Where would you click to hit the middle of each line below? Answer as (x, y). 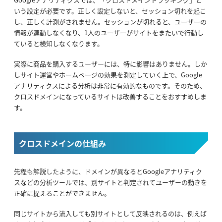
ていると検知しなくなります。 (59, 44)
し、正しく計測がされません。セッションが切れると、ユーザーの (110, 22)
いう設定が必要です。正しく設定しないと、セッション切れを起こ (110, 11)
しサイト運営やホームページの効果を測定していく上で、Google (108, 75)
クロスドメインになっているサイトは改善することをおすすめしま (110, 97)
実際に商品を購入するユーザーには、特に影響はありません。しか (111, 64)
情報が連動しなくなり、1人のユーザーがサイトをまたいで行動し (109, 33)
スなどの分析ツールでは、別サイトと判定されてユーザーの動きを (111, 182)
